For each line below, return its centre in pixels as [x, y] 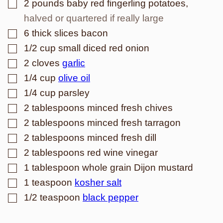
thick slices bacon [70, 33]
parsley [74, 93]
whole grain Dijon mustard [138, 167]
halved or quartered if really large [94, 18]
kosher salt [98, 182]
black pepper [111, 197]
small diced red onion [104, 48]
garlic [74, 63]
